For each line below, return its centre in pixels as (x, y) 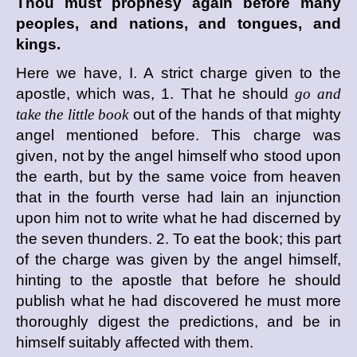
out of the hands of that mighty (235, 114)
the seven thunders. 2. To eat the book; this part (178, 239)
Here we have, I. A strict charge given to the (178, 73)
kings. (38, 44)
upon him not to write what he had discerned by (178, 218)
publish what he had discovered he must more (178, 301)
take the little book (73, 114)
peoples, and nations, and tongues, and (178, 24)
